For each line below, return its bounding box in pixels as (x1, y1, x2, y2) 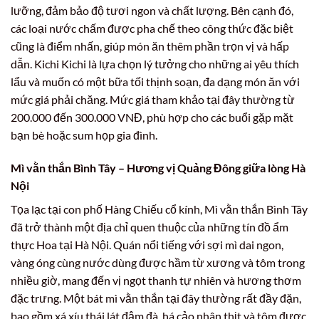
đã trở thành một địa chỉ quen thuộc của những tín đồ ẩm (11, 220, 288, 234)
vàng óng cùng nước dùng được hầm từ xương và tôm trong (11, 256, 305, 270)
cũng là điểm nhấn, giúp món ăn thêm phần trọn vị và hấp (11, 39, 289, 53)
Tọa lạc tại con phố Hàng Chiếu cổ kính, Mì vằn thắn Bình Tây (11, 202, 308, 216)
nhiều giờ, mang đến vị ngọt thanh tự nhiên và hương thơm (11, 273, 301, 288)
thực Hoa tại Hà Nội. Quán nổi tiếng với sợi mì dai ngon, (11, 238, 283, 252)
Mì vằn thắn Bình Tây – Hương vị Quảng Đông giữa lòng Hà (11, 161, 305, 175)
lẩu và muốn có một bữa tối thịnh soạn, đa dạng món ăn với (11, 75, 300, 89)
